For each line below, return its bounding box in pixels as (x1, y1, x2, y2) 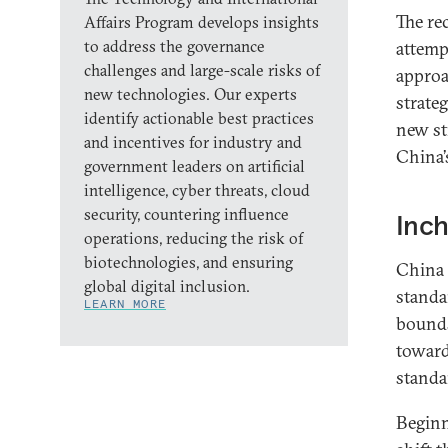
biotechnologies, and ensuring (84, 252, 293, 272)
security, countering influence (84, 204, 289, 224)
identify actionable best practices (84, 108, 314, 128)
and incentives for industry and (84, 132, 302, 152)
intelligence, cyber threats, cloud (84, 180, 310, 200)
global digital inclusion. (84, 276, 250, 296)
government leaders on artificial (84, 156, 305, 176)
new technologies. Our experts (84, 84, 297, 104)
